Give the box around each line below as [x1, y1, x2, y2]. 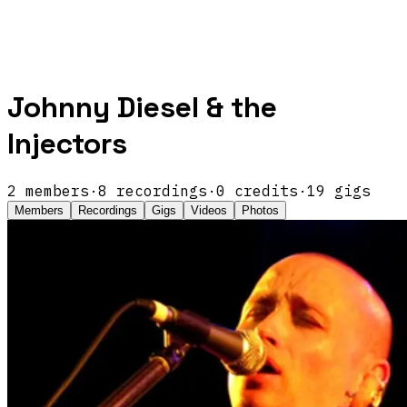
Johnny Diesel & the [7, 89, 277, 126]
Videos [191, 203, 227, 217]
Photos [242, 203, 279, 217]
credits [225, 181, 298, 200]
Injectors [7, 125, 127, 163]
